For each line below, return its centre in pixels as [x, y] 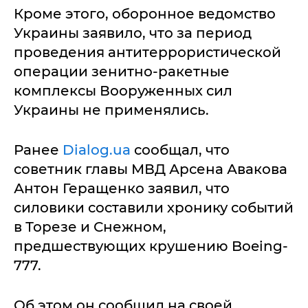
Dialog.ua [97, 150]
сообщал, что [180, 150]
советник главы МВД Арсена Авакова [151, 169]
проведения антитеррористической [147, 52]
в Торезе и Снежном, [90, 227]
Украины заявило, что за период [133, 33]
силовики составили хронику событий [154, 208]
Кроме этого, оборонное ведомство [145, 14]
